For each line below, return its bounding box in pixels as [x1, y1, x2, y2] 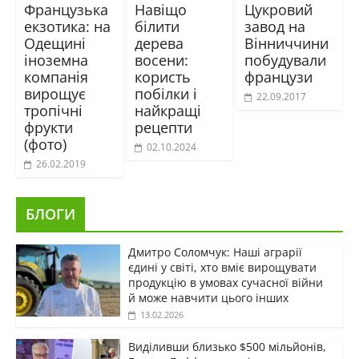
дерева [134, 34, 184, 54]
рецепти [134, 118, 192, 138]
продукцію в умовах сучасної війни [127, 275, 323, 291]
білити [134, 17, 179, 37]
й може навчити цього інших [127, 290, 288, 306]
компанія [23, 67, 88, 87]
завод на [244, 17, 306, 37]
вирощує [23, 84, 86, 104]
